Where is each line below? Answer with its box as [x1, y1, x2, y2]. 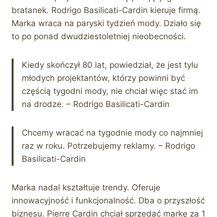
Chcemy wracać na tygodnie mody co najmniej [22, 127, 203, 138]
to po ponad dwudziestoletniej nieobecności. [12, 31, 186, 41]
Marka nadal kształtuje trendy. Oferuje [12, 182, 160, 192]
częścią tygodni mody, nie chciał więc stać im [22, 86, 198, 96]
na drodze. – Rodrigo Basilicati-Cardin [22, 99, 170, 109]
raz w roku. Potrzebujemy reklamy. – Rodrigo [22, 140, 195, 151]
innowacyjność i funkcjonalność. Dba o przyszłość [12, 195, 205, 205]
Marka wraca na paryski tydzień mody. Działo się [12, 18, 201, 28]
